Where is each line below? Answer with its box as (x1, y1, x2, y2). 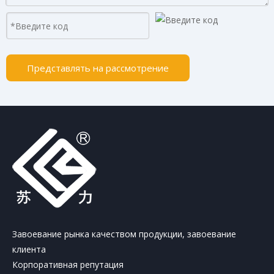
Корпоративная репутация (12, 259, 124, 270)
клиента (12, 243, 46, 255)
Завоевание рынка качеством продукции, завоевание (12, 228, 236, 240)
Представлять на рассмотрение (27, 62, 169, 74)
